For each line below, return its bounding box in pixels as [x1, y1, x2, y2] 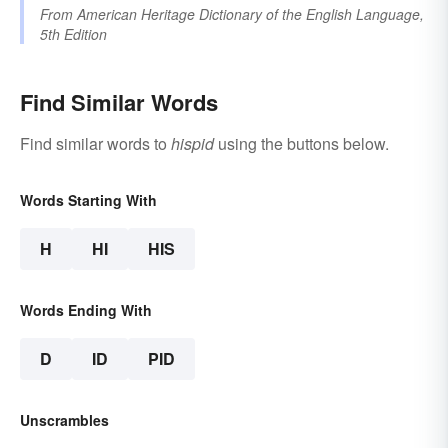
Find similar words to [20, 132, 171, 156]
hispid [171, 132, 214, 156]
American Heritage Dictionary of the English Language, [77, 4, 424, 25]
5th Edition [40, 24, 107, 45]
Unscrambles [20, 410, 109, 431]
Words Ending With [20, 300, 152, 321]
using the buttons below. [214, 132, 389, 156]
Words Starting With [20, 190, 157, 211]
